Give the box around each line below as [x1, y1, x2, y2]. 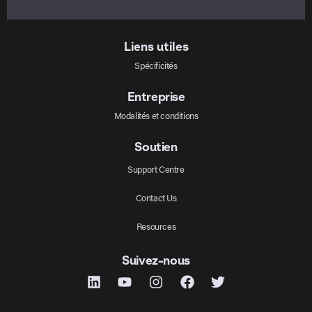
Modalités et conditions [114, 108, 198, 122]
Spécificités [134, 58, 178, 72]
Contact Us [135, 190, 177, 204]
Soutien [134, 139, 178, 155]
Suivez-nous [122, 253, 190, 268]
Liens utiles [123, 39, 189, 54]
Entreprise [127, 89, 185, 104]
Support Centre [127, 162, 185, 175]
